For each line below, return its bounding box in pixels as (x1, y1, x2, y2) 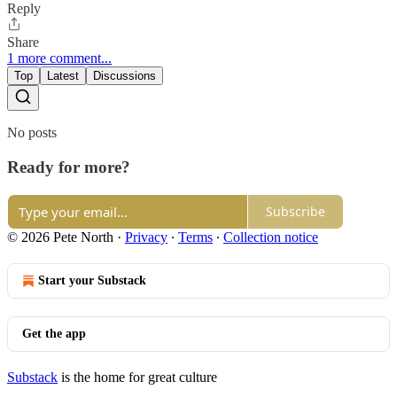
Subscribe (266, 203, 325, 221)
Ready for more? (7, 158, 130, 177)
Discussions (93, 69, 156, 83)
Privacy (125, 229, 167, 245)
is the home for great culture (58, 369, 217, 385)
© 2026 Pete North (7, 229, 113, 245)
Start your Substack (38, 273, 146, 287)
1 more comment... (7, 51, 112, 66)
